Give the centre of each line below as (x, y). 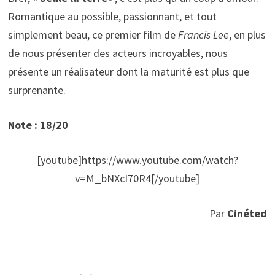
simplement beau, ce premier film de (93, 35)
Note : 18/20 (38, 125)
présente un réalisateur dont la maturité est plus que (128, 72)
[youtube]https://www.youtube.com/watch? (137, 160)
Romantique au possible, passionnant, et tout (112, 17)
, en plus (247, 35)
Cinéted (247, 214)
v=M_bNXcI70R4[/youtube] (137, 179)
